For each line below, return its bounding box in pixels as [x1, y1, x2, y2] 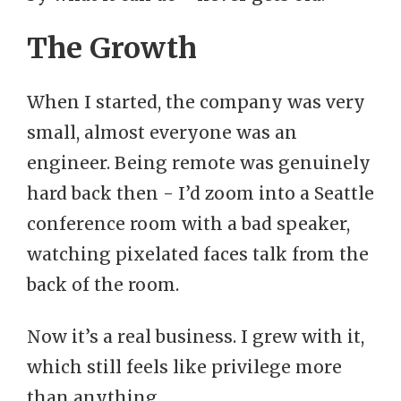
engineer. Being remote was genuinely [27, 152, 371, 174]
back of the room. [27, 274, 179, 295]
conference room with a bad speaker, [27, 213, 350, 235]
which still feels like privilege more [27, 356, 342, 378]
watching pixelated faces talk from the [27, 243, 369, 265]
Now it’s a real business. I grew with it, [27, 326, 364, 347]
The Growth [27, 30, 197, 66]
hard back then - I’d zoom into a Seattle [27, 183, 374, 204]
